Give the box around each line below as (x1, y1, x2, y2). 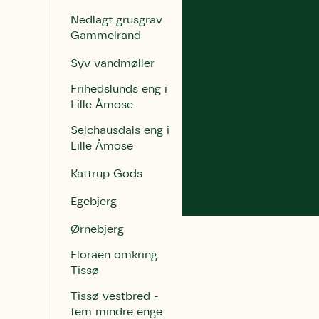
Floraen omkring (70, 249, 157, 261)
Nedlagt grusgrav (70, 14, 162, 26)
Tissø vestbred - (70, 291, 159, 302)
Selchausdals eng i (70, 125, 169, 136)
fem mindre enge (70, 306, 162, 318)
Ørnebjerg (70, 224, 124, 235)
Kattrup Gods (70, 168, 142, 179)
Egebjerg (70, 196, 117, 207)
